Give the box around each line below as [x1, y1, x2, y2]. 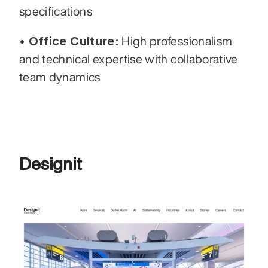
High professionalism [118, 35, 233, 48]
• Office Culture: [19, 34, 119, 49]
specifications [19, 5, 92, 18]
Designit [19, 155, 82, 173]
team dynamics [19, 71, 100, 84]
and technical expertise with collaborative [19, 53, 238, 66]
